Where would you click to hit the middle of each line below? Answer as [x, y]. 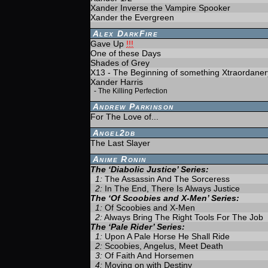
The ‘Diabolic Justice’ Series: [150, 169]
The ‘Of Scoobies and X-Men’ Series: [165, 198]
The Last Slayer [120, 143]
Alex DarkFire [126, 33]
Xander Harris [117, 82]
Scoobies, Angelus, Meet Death [164, 246]
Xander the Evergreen [132, 17]
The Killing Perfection [133, 91]
